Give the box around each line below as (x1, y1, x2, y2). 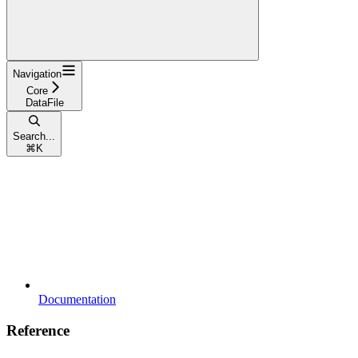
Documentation (38, 292, 116, 306)
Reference (6, 321, 70, 339)
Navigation (13, 67, 62, 80)
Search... (13, 129, 55, 142)
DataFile (25, 96, 64, 109)
